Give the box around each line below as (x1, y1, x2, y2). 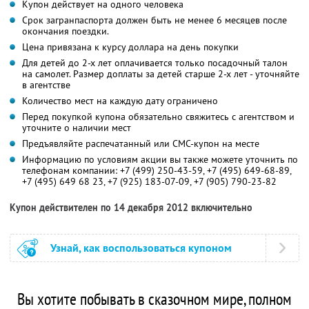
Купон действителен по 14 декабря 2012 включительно (10, 201, 252, 214)
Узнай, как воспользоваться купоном (50, 240, 232, 255)
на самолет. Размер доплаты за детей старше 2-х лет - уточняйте (22, 67, 299, 80)
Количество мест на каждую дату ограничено (22, 94, 218, 107)
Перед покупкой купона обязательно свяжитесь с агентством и (22, 110, 295, 123)
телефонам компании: (22, 163, 120, 177)
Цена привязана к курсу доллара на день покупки (22, 40, 239, 53)
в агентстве (22, 78, 70, 91)
